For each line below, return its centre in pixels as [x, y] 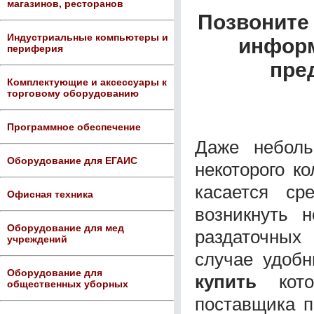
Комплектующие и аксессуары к [87, 82]
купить [237, 281]
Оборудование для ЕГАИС [72, 161]
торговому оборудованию [73, 93]
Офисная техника [50, 194]
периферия [35, 48]
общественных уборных [68, 284]
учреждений [37, 239]
